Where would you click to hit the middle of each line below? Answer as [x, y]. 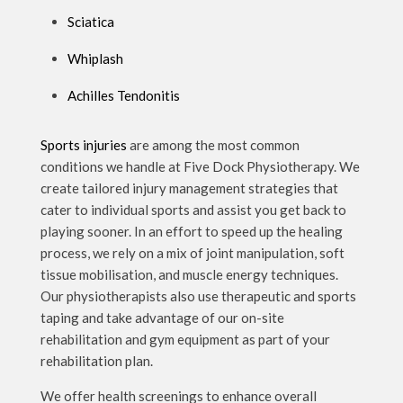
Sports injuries [83, 144]
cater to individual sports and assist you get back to [193, 209]
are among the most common [213, 144]
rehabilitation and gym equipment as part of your [185, 339]
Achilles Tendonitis [123, 95]
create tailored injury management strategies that [189, 188]
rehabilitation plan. [96, 360]
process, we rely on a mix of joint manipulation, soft [192, 252]
